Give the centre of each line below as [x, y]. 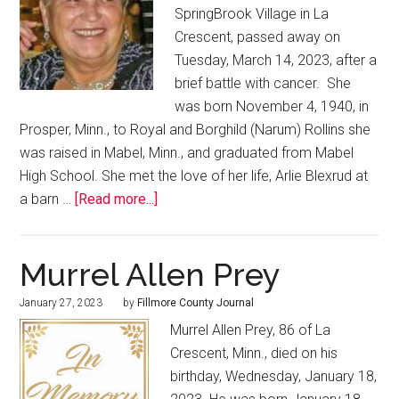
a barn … [48, 199]
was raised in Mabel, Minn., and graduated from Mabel [187, 153]
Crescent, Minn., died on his [254, 354]
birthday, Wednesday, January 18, [274, 377]
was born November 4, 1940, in [272, 107]
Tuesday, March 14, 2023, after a [276, 61]
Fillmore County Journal [196, 303]
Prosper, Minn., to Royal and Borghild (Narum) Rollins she [195, 130]
